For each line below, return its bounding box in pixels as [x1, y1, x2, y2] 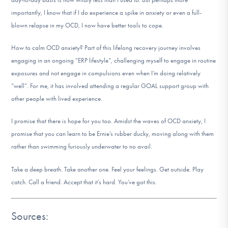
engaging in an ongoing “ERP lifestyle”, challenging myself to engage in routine [11, 56, 216, 65]
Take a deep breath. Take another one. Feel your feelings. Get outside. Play [11, 165, 204, 173]
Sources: [11, 209, 49, 223]
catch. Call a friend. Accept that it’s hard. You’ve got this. [11, 178, 157, 186]
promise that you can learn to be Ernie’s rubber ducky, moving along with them [11, 130, 214, 138]
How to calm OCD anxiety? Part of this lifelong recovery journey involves [11, 44, 201, 52]
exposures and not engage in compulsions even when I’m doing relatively [11, 69, 201, 77]
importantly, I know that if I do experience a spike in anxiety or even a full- [11, 9, 202, 17]
